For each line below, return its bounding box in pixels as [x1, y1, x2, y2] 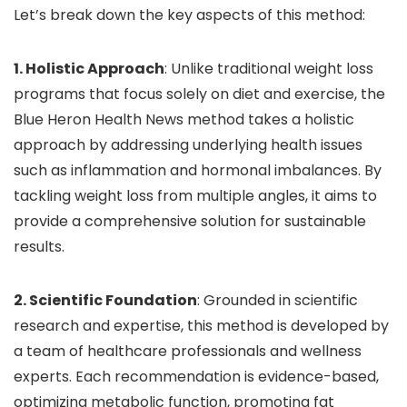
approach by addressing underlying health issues [14, 134, 362, 155]
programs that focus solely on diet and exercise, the [14, 84, 385, 104]
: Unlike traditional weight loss [164, 58, 373, 79]
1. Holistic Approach [14, 58, 164, 79]
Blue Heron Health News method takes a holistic [14, 109, 354, 130]
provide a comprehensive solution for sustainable [14, 211, 366, 232]
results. [14, 236, 65, 257]
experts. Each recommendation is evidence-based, [14, 366, 379, 387]
